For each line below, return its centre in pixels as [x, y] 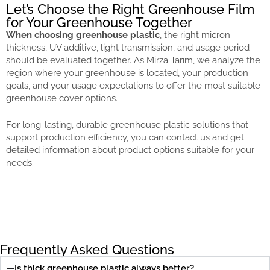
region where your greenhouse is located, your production [127, 73]
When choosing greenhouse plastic [83, 35]
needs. [20, 162]
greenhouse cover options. [62, 99]
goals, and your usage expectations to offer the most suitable [133, 86]
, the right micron [195, 35]
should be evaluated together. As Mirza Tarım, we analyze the [133, 61]
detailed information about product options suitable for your [130, 150]
